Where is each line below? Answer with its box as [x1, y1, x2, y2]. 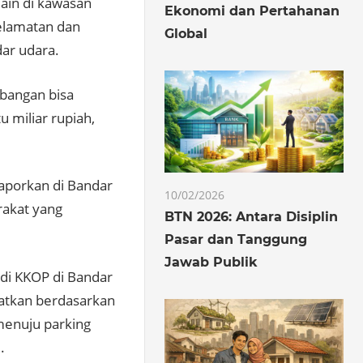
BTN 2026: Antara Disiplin [164, 208, 339, 224]
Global [164, 25, 208, 41]
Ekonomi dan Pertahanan [164, 2, 340, 19]
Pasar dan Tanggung [164, 231, 308, 247]
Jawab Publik [164, 254, 258, 270]
